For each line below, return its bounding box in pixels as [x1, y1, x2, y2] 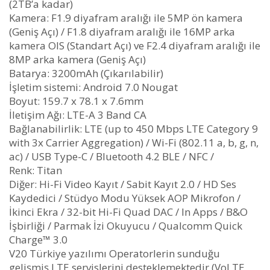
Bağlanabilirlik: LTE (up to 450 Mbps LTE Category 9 [9, 121, 258, 136]
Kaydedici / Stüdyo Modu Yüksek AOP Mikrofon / [9, 190, 240, 205]
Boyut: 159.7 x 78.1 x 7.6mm [9, 93, 143, 108]
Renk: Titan [9, 163, 62, 177]
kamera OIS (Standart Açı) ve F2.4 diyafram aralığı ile [9, 38, 260, 52]
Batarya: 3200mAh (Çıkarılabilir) [9, 66, 163, 80]
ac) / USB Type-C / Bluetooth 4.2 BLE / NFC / [9, 149, 214, 163]
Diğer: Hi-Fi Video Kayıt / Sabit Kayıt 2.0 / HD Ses [9, 177, 236, 191]
